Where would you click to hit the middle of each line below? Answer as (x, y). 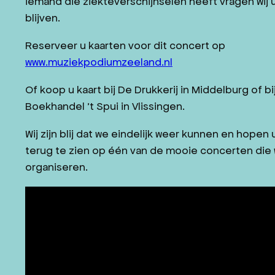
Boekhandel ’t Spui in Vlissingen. (105, 107)
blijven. (42, 18)
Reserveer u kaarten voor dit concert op (125, 46)
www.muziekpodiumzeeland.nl (99, 62)
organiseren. (56, 167)
